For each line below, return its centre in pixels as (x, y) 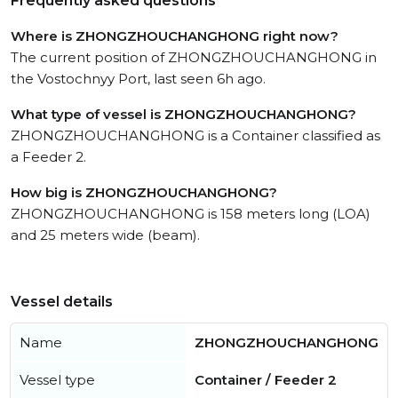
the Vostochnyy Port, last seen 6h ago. (138, 79)
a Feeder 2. (48, 157)
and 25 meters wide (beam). (105, 235)
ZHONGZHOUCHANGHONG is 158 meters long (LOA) (191, 214)
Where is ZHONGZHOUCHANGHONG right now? (175, 36)
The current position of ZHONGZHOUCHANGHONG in (194, 57)
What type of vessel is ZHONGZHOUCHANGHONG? (183, 114)
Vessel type (57, 380)
